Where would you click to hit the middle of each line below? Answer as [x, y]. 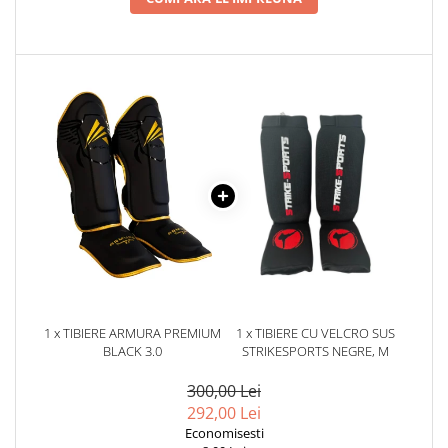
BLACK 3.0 [132, 351]
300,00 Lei [224, 391]
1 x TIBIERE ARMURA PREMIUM [132, 333]
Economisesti [224, 433]
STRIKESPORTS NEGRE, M [315, 351]
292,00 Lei [224, 413]
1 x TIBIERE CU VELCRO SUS [315, 333]
